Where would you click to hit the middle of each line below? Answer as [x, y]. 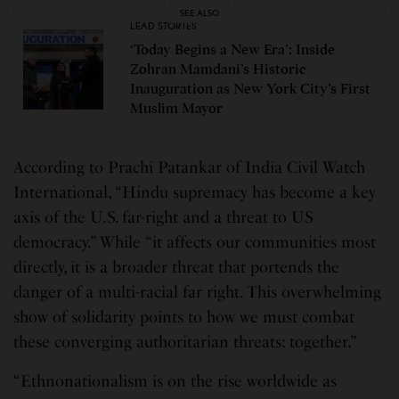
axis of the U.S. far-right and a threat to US [164, 217]
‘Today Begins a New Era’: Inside [232, 49]
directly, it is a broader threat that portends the [177, 267]
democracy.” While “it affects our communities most [195, 242]
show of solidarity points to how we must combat [184, 317]
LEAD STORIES [164, 25]
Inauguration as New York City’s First [250, 89]
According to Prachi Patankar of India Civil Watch [190, 167]
